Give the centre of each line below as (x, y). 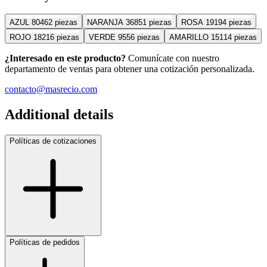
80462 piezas (53, 23)
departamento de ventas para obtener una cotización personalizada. (130, 69)
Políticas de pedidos (45, 243)
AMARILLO (189, 38)
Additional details (59, 115)
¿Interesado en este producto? (65, 58)
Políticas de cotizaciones (53, 141)
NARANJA (105, 23)
